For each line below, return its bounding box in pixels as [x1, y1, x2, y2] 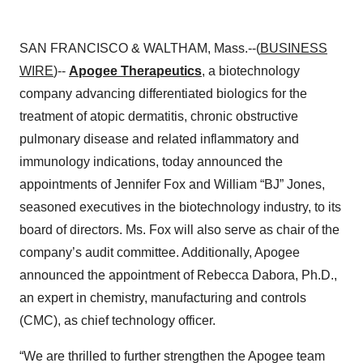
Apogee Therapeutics [69, 64, 202, 78]
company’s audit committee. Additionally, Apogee [19, 246, 300, 259]
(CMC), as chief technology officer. [19, 314, 216, 327]
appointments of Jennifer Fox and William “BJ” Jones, [19, 177, 325, 191]
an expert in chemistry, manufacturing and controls [19, 291, 306, 305]
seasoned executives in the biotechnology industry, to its [19, 200, 341, 214]
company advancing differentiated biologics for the [19, 87, 307, 100]
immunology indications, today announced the [19, 155, 283, 169]
